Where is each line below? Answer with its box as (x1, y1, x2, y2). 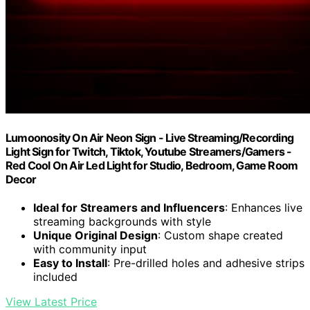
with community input (33, 242, 147, 257)
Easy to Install (33, 256, 107, 271)
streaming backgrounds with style (33, 215, 211, 229)
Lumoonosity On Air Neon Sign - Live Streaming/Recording (6, 130, 294, 145)
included (33, 270, 77, 284)
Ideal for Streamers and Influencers (33, 201, 225, 215)
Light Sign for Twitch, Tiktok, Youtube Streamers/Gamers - (6, 144, 292, 158)
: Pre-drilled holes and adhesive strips (107, 256, 304, 271)
